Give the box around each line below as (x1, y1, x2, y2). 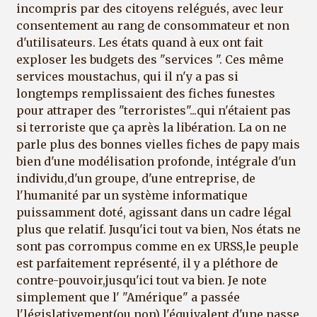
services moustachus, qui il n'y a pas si (16, 69, 238, 83)
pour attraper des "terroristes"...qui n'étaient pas (16, 103, 291, 117)
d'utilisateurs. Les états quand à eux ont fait (16, 35, 263, 50)
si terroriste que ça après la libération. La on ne (16, 120, 287, 134)
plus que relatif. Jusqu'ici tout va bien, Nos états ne (16, 221, 301, 236)
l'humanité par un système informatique (16, 188, 248, 202)
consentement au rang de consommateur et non (16, 18, 289, 33)
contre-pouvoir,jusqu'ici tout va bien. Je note (16, 272, 267, 287)
